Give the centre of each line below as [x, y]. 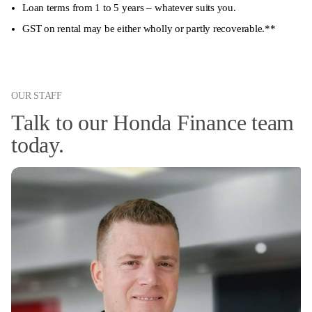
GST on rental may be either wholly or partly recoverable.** [149, 28]
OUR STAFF [37, 95]
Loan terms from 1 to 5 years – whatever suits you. [129, 7]
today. [38, 145]
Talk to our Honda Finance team [153, 122]
